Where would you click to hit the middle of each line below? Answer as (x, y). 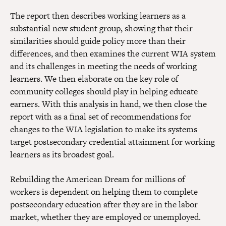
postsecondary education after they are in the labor (104, 205)
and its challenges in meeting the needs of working (103, 66)
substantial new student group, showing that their (101, 29)
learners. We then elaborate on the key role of (94, 79)
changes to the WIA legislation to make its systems (104, 129)
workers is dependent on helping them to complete (104, 192)
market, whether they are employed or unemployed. (105, 217)
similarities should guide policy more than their (98, 41)
